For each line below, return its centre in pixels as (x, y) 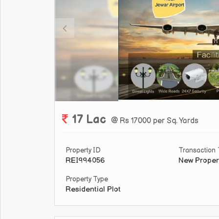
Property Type (87, 179)
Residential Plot (93, 190)
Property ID (83, 151)
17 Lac (89, 120)
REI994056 (85, 161)
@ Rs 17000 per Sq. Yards (155, 121)
